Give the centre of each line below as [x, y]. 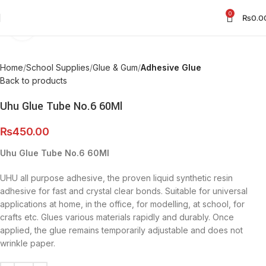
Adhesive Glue [171, 67]
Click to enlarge [64, 27]
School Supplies [58, 67]
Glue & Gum [115, 67]
